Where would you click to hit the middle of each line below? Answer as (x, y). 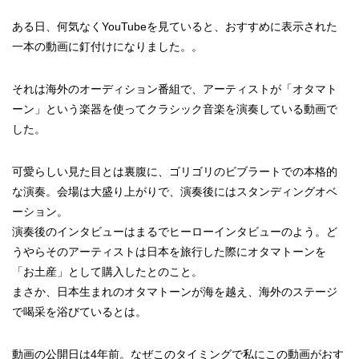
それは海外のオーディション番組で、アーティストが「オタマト (175, 89)
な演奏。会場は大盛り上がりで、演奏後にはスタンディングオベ (175, 192)
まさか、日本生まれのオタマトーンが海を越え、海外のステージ (175, 292)
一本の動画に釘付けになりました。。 (107, 46)
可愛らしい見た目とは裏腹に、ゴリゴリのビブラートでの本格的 (175, 171)
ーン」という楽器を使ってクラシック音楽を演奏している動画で (175, 109)
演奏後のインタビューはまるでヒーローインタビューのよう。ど (175, 232)
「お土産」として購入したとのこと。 (107, 272)
